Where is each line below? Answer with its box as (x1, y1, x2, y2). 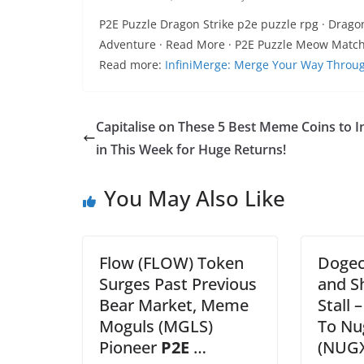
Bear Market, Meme (99, 294, 249, 316)
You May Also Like (104, 184, 285, 213)
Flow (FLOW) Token (99, 252, 244, 274)
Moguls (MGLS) (99, 315, 213, 337)
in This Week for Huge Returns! (96, 141, 286, 158)
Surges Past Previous (99, 273, 257, 295)
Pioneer (99, 336, 161, 358)
